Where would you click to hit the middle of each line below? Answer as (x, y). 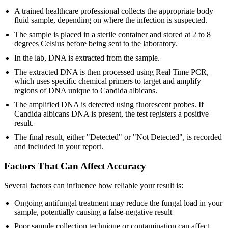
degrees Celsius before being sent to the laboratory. (96, 43)
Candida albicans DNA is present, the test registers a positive (111, 113)
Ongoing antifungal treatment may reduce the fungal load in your (118, 203)
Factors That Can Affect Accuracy (75, 166)
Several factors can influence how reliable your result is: (94, 186)
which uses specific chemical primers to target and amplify (108, 81)
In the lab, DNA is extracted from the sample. (87, 58)
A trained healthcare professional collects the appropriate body (114, 11)
